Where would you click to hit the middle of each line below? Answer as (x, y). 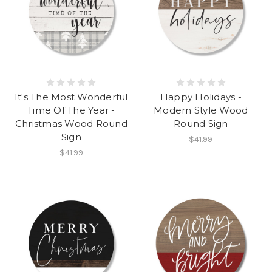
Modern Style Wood (201, 110)
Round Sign (201, 124)
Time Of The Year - (71, 110)
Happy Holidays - (201, 97)
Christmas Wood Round (71, 124)
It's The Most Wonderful (71, 97)
